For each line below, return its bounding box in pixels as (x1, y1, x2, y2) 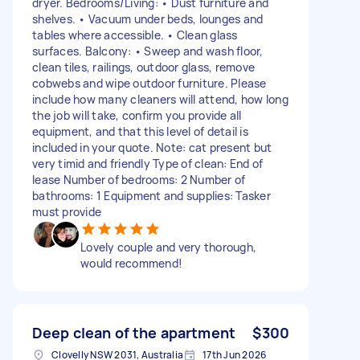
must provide (32, 203, 101, 219)
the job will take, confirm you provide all (32, 107, 242, 123)
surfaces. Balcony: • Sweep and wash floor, (32, 43, 264, 59)
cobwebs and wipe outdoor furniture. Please (32, 75, 267, 91)
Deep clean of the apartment (32, 322, 236, 342)
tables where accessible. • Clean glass (32, 27, 238, 43)
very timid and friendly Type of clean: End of (32, 155, 264, 171)
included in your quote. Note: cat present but (32, 139, 272, 155)
